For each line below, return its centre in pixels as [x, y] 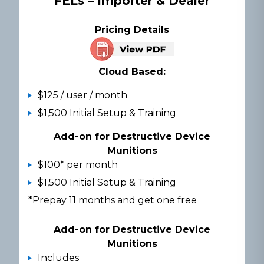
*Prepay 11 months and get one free [113, 200]
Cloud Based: [132, 72]
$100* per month [78, 165]
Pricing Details [132, 30]
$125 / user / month [84, 95]
